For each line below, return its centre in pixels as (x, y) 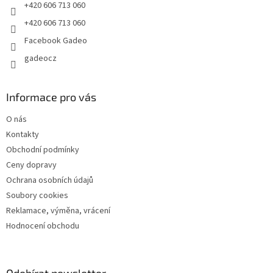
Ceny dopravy (31, 165)
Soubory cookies (37, 195)
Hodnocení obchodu (43, 226)
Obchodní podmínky (43, 150)
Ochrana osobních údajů (50, 180)
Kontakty (23, 134)
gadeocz (41, 58)
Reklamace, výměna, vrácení (58, 211)
